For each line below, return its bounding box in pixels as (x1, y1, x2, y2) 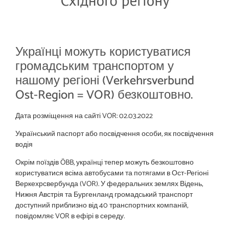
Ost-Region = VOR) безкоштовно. (15, 85, 193, 105)
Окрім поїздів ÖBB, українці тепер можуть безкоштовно (15, 156, 194, 169)
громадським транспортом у (15, 56, 174, 77)
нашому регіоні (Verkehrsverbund (15, 71, 194, 91)
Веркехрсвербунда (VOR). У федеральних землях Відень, (15, 178, 203, 191)
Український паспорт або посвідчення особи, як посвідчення (15, 128, 214, 141)
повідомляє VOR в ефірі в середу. (15, 210, 125, 223)
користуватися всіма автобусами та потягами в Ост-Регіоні (15, 167, 209, 180)
